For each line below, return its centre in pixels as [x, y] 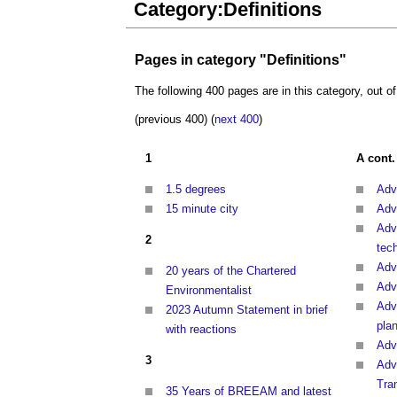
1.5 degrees [196, 190]
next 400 [237, 120]
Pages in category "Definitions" [241, 60]
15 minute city [202, 209]
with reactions [201, 330]
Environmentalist [209, 291]
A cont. [376, 159]
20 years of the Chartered [231, 271]
